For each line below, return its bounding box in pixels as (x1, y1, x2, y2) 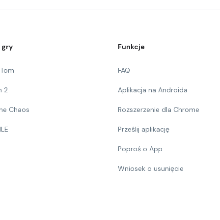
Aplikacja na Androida (118, 85, 188, 94)
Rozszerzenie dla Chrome (118, 105, 199, 114)
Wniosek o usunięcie (118, 164, 184, 173)
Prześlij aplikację (118, 125, 169, 134)
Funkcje (118, 42, 145, 51)
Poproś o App (118, 144, 163, 153)
